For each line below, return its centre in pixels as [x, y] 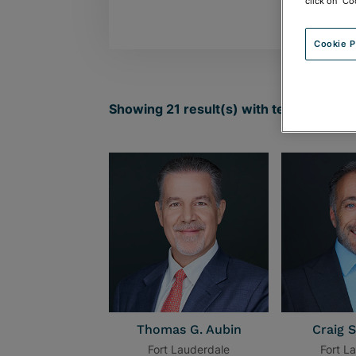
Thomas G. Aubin [189, 330]
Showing [137, 109]
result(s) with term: [246, 109]
